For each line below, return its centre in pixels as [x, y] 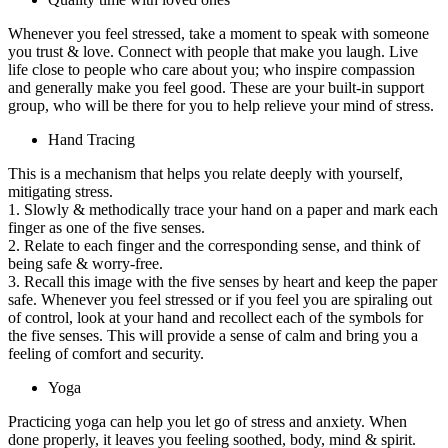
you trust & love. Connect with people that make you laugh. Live [213, 51]
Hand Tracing [91, 139]
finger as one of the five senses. [106, 227]
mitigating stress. [60, 191]
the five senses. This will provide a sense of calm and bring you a [213, 335]
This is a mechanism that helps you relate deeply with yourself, [205, 173]
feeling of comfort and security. [106, 353]
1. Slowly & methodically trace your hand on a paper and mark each [223, 209]
